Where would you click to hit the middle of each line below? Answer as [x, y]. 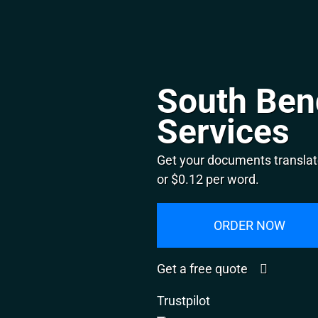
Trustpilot [184, 300]
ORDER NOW [249, 225]
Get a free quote [204, 268]
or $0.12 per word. [208, 179]
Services [224, 132]
